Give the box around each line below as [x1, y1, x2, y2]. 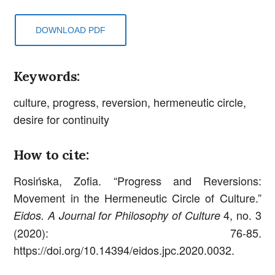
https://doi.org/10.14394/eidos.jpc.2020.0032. [14, 242, 235, 258]
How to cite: [14, 146, 89, 164]
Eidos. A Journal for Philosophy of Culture [14, 207, 220, 223]
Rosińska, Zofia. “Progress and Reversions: [14, 172, 261, 189]
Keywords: [14, 67, 80, 85]
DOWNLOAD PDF [36, 25, 106, 36]
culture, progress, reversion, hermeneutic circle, [14, 93, 247, 110]
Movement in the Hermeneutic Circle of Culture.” [14, 190, 261, 206]
